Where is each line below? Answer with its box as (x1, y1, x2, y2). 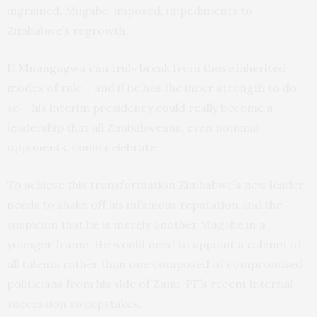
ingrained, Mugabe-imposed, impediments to (7, 4, 253, 18)
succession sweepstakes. (7, 296, 142, 311)
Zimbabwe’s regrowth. (7, 23, 128, 38)
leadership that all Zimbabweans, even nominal (7, 120, 259, 135)
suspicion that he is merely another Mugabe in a (7, 217, 265, 232)
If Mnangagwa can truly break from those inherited (7, 61, 286, 76)
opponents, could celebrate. (7, 140, 159, 155)
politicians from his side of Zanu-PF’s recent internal (7, 277, 293, 292)
